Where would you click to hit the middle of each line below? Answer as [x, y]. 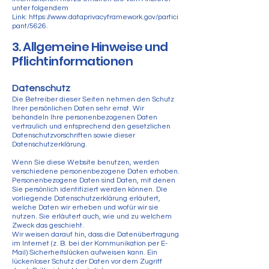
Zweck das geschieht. [48, 225]
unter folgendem [40, 8]
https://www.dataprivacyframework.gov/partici [104, 17]
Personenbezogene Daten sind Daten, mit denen [94, 180]
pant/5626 [29, 26]
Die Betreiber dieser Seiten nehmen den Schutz [93, 99]
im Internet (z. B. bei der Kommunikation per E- [90, 243]
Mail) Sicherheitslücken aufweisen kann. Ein [85, 252]
